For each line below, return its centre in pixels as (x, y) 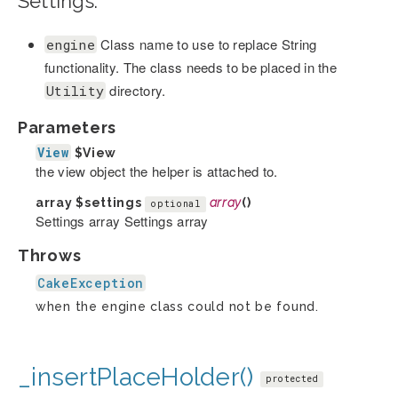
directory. (136, 91)
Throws (50, 256)
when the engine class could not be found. (177, 307)
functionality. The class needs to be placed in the (191, 68)
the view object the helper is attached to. (157, 171)
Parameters (67, 128)
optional (175, 203)
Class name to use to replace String (207, 44)
